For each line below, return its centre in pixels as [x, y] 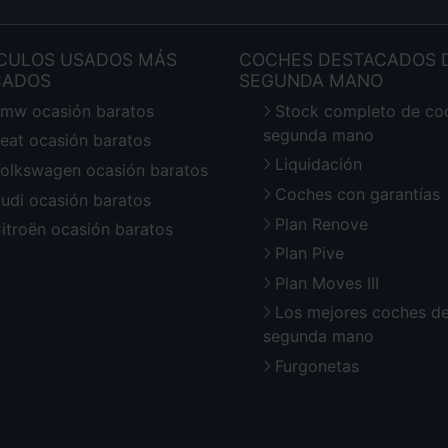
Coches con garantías [357, 193]
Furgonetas [317, 365]
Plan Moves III [327, 282]
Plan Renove [321, 223]
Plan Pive [309, 253]
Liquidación [318, 164]
